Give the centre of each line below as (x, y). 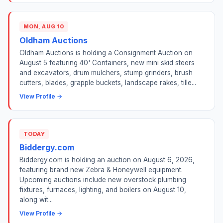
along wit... (36, 199)
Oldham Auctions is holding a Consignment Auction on (106, 53)
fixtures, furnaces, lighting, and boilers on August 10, (103, 189)
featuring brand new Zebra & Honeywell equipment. (101, 169)
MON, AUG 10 (44, 27)
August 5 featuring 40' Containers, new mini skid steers (107, 62)
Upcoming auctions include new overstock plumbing (103, 179)
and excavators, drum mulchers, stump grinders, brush (106, 72)
